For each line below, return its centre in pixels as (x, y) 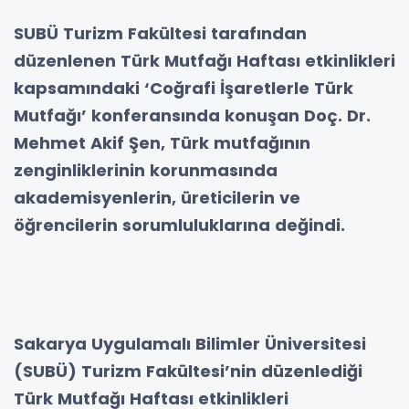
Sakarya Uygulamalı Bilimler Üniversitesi (190, 343)
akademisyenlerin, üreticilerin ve (157, 197)
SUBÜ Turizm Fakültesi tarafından (160, 33)
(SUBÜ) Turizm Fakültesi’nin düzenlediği (188, 371)
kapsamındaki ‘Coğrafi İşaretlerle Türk (184, 88)
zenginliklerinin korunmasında (146, 170)
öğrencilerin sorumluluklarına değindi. (179, 225)
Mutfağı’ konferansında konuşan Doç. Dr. (192, 115)
